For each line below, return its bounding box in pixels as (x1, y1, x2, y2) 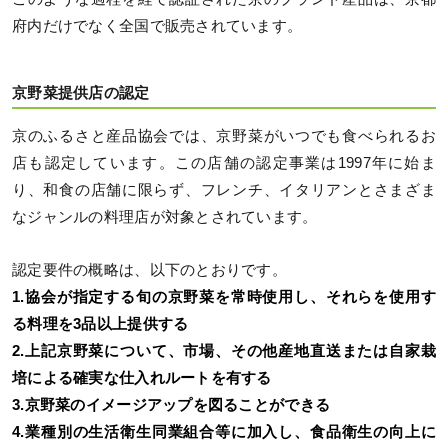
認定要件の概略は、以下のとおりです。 (12, 262, 288, 279)
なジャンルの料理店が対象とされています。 (12, 209, 318, 226)
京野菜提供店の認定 (12, 84, 150, 101)
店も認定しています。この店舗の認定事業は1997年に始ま (12, 155, 436, 172)
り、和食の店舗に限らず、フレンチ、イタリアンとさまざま (12, 182, 436, 199)
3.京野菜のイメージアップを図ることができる (12, 397, 331, 414)
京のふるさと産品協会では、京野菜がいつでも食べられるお (12, 128, 436, 145)
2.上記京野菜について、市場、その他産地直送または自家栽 (12, 343, 436, 360)
